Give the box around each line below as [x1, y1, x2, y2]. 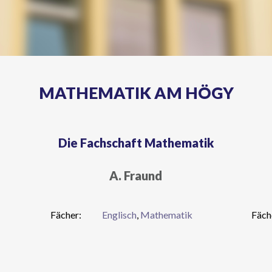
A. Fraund [109, 168, 163, 183]
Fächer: [50, 208, 81, 220]
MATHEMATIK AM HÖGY [38, 83, 234, 103]
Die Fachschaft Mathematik [58, 135, 214, 150]
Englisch [101, 208, 137, 220]
